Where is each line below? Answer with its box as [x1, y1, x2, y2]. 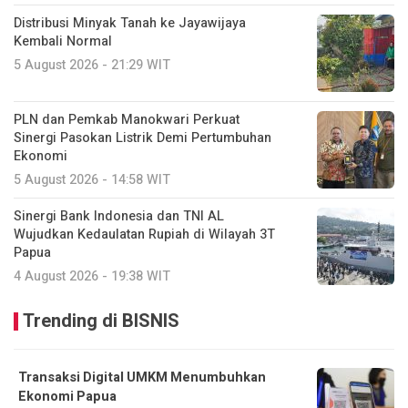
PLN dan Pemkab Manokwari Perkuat [14, 110, 240, 130]
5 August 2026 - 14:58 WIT [14, 170, 170, 190]
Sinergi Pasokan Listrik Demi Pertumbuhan [14, 128, 271, 148]
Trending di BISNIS [23, 308, 179, 335]
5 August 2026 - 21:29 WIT [14, 56, 170, 76]
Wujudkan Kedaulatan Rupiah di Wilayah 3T [14, 225, 275, 245]
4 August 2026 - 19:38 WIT [14, 267, 170, 287]
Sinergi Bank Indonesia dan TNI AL [14, 207, 224, 227]
